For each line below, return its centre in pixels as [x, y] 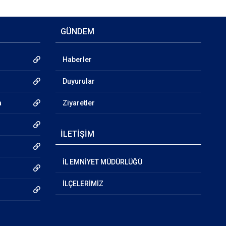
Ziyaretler [78, 103]
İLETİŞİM [77, 134]
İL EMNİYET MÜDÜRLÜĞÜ [102, 162]
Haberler [77, 60]
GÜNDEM [77, 32]
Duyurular [78, 81]
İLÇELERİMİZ [83, 184]
